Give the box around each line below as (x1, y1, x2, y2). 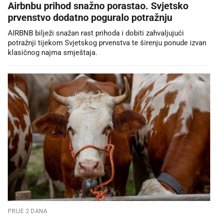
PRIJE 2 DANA (8, 207, 48, 215)
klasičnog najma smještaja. (8, 48, 97, 57)
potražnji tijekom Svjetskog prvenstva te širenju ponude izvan (8, 38, 206, 47)
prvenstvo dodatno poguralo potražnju (8, 11, 172, 23)
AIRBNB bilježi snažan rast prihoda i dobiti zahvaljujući (8, 28, 184, 37)
